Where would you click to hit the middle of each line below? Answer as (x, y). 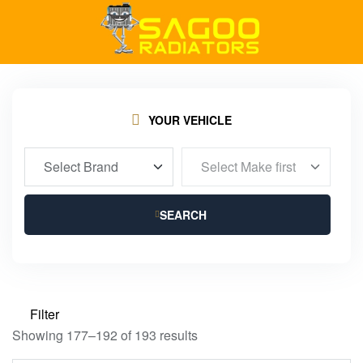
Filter (45, 314)
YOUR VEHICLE (190, 120)
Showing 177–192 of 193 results (105, 335)
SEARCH (183, 215)
